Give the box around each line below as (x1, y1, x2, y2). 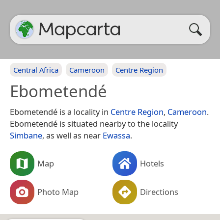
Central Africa (13, 65, 58, 75)
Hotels (140, 157, 164, 169)
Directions (140, 186, 178, 197)
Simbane (10, 130, 42, 141)
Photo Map (37, 186, 79, 197)
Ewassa (103, 130, 130, 141)
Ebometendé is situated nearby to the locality (10, 118, 178, 129)
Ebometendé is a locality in (10, 106, 110, 117)
